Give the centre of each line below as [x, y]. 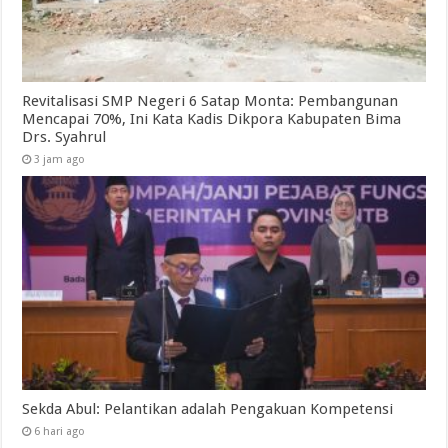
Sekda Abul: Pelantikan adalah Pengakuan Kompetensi [208, 409]
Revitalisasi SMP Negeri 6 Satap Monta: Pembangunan [210, 100]
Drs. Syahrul [64, 136]
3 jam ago [60, 159]
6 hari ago [60, 432]
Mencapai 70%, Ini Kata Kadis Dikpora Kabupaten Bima [212, 118]
